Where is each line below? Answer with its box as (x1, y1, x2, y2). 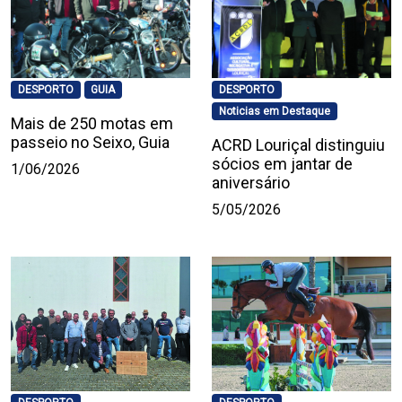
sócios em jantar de (212, 154, 353, 174)
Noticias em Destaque (218, 105, 330, 118)
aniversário (212, 173, 290, 193)
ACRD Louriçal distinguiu (212, 135, 385, 155)
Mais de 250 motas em (11, 114, 173, 134)
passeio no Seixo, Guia (11, 133, 170, 153)
